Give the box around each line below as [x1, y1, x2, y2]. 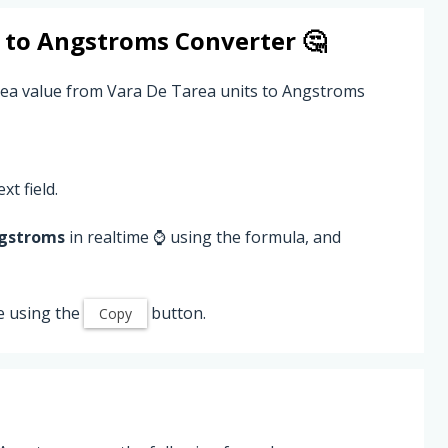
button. [147, 301, 206, 324]
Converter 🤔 [169, 24, 326, 57]
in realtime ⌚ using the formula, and [65, 225, 341, 248]
